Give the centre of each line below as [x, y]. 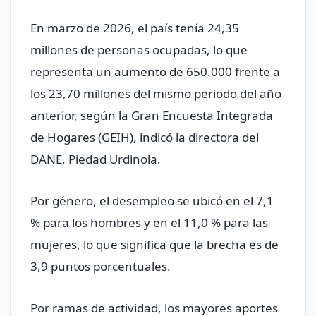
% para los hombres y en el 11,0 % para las [149, 223]
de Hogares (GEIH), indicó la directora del [145, 138]
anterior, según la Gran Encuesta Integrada [152, 116]
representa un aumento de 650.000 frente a [155, 72]
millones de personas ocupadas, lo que [139, 50]
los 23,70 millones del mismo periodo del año [156, 94]
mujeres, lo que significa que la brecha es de [154, 245]
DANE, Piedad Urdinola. [96, 159]
